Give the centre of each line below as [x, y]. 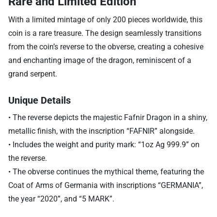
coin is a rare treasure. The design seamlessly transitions [105, 33]
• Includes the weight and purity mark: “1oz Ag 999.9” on [104, 144]
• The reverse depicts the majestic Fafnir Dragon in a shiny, [108, 117]
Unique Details [40, 100]
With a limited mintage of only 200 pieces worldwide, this [106, 19]
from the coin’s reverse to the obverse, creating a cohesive [106, 46]
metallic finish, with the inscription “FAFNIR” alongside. [102, 131]
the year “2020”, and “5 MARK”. [62, 199]
